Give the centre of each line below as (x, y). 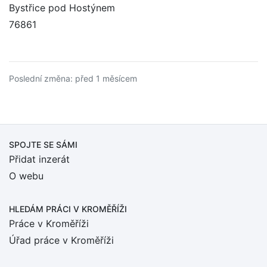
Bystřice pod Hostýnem (62, 8)
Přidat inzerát (39, 159)
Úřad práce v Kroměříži (61, 240)
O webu (26, 176)
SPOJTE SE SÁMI (43, 145)
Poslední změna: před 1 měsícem (73, 78)
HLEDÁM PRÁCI (41, 209)
